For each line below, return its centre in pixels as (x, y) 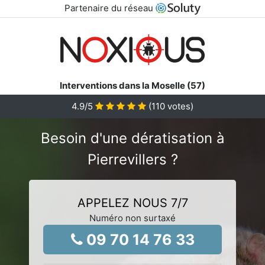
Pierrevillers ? (132, 159)
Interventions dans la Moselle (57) (132, 85)
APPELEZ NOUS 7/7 (132, 203)
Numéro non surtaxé (132, 218)
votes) (179, 106)
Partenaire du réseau (110, 8)
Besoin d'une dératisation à (132, 138)
